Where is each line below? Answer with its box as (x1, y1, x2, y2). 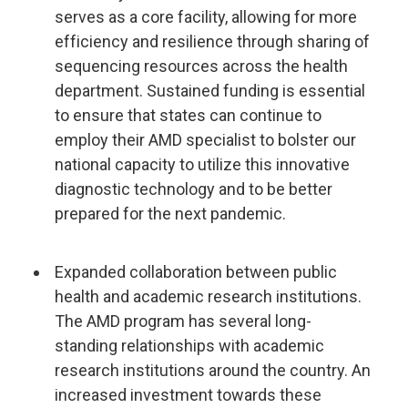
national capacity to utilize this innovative (55, 155, 350, 174)
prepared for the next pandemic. (55, 204, 286, 223)
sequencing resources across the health (55, 56, 348, 76)
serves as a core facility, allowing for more (55, 7, 357, 26)
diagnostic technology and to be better (55, 179, 332, 199)
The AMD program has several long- (55, 311, 311, 331)
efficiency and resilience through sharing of (55, 32, 370, 51)
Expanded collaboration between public (55, 262, 337, 281)
